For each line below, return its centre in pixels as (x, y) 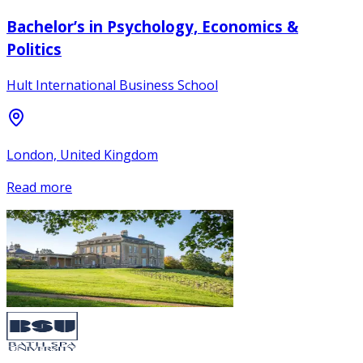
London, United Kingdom (82, 155)
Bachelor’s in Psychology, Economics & (152, 26)
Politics (34, 49)
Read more (39, 188)
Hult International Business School (112, 85)
